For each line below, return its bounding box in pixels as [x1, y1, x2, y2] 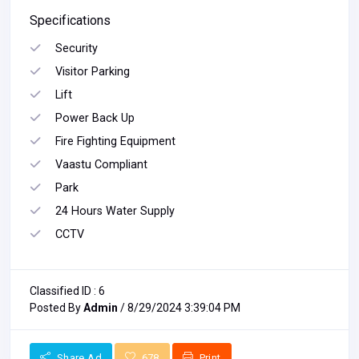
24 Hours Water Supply [55, 204, 175, 219]
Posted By [30, 301, 83, 315]
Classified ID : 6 [30, 284, 105, 298]
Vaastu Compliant [55, 158, 147, 172]
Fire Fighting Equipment [55, 135, 175, 149]
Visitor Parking [55, 65, 130, 79]
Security [55, 42, 98, 56]
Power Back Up [55, 111, 135, 126]
